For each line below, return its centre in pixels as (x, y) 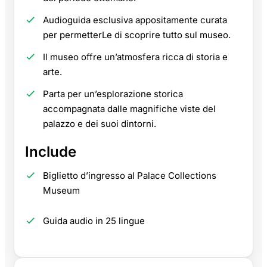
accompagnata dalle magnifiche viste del (129, 109)
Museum (61, 191)
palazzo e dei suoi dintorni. (100, 124)
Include (51, 152)
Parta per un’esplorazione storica (113, 94)
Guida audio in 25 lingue (94, 221)
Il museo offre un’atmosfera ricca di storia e (135, 57)
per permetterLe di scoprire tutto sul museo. (137, 35)
